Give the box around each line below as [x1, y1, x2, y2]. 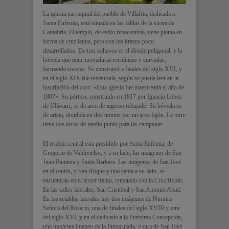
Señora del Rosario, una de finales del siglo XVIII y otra [43, 204, 179, 212]
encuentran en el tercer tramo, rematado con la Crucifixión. [43, 176, 184, 184]
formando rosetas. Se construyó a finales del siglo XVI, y [43, 65, 182, 73]
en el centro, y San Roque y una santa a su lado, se [43, 167, 165, 175]
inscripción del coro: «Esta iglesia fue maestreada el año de [43, 83, 184, 91]
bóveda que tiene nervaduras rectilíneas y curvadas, [43, 56, 166, 63]
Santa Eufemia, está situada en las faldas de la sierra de [43, 19, 174, 27]
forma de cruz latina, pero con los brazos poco [43, 37, 154, 45]
